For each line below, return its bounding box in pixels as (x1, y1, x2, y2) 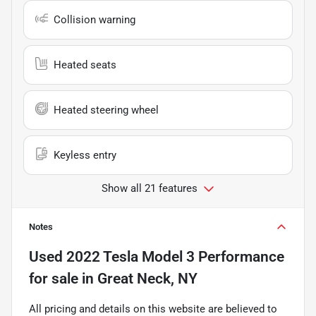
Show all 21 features (102, 181, 197, 195)
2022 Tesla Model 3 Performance (66, 248, 284, 265)
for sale (29, 269, 78, 287)
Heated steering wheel (54, 103, 159, 116)
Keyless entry (54, 148, 116, 162)
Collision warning (54, 13, 135, 26)
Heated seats (54, 58, 116, 71)
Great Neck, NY (97, 269, 197, 287)
